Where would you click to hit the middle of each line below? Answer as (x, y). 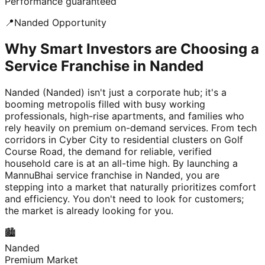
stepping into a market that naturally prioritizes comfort (130, 187)
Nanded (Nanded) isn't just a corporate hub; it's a (116, 93)
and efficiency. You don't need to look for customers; (124, 199)
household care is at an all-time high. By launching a (121, 164)
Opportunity (78, 23)
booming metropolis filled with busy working (105, 104)
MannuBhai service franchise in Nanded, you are (112, 175)
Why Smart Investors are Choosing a (132, 49)
